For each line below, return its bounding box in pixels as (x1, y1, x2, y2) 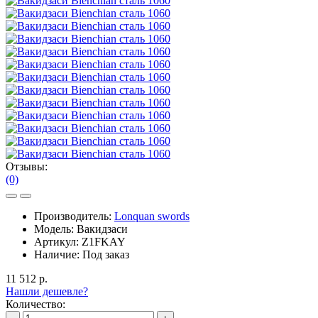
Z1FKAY (82, 235, 126, 248)
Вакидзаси (77, 222, 128, 235)
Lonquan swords (114, 209, 190, 222)
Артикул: (34, 235, 82, 248)
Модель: (34, 222, 77, 235)
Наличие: (34, 248, 82, 261)
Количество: (6, 297, 65, 310)
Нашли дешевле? (6, 285, 88, 297)
